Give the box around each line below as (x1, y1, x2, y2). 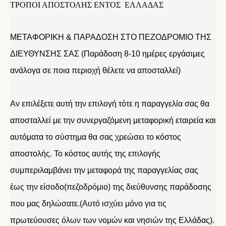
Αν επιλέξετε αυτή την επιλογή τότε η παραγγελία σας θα (10, 99, 209, 108)
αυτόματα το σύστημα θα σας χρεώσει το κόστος (10, 133, 181, 141)
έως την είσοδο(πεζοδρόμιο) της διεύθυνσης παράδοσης (10, 183, 211, 191)
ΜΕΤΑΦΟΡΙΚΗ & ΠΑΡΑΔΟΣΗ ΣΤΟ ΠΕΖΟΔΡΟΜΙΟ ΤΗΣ (10, 33, 211, 41)
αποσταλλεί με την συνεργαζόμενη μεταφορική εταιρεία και (10, 116, 216, 125)
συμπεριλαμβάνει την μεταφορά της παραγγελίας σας (10, 166, 198, 175)
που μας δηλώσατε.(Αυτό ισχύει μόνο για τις (10, 199, 166, 208)
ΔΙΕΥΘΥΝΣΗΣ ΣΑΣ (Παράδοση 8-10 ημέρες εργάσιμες (10, 49, 205, 58)
